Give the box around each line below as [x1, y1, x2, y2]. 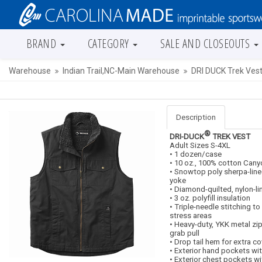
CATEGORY [87, 36, 129, 51]
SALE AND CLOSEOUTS [160, 36, 250, 51]
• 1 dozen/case [170, 150, 222, 158]
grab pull [170, 229, 199, 237]
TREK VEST [211, 132, 250, 141]
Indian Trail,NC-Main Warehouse [63, 66, 180, 75]
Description [176, 113, 216, 122]
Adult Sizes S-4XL [170, 141, 230, 150]
